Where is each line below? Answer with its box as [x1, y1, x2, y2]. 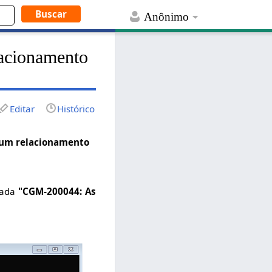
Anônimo [144, 10, 189, 24]
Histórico [57, 102, 95, 115]
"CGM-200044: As [18, 185, 97, 198]
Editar [10, 102, 35, 115]
